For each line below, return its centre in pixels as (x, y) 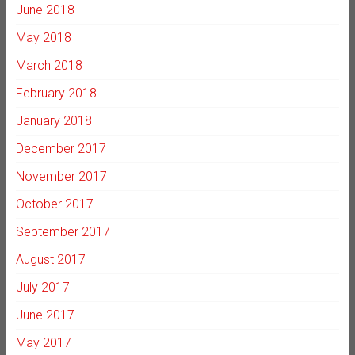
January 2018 (53, 121)
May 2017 (43, 343)
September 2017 (63, 232)
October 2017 (54, 204)
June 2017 (45, 315)
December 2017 (61, 149)
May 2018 (43, 38)
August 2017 (50, 260)
